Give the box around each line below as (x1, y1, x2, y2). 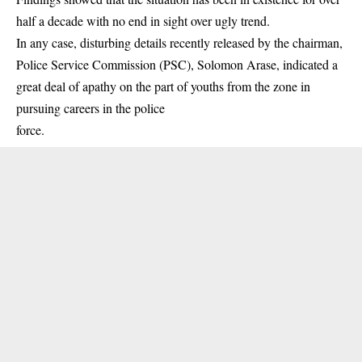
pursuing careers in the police (16, 99, 165, 116)
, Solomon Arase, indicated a (191, 55, 338, 73)
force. (16, 120, 44, 138)
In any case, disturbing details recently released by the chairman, (16, 33, 343, 51)
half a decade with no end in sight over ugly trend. (16, 11, 270, 29)
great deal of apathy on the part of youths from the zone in (16, 77, 310, 95)
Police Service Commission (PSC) (16, 55, 191, 73)
